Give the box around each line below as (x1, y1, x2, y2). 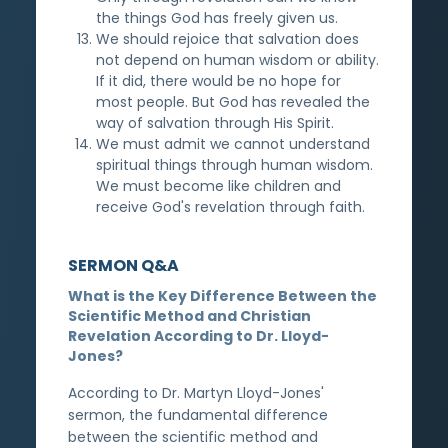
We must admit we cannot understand (96, 133, 370, 154)
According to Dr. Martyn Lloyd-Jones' (68, 382, 324, 403)
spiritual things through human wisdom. (96, 154, 373, 175)
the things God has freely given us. (96, 7, 338, 28)
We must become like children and (96, 175, 341, 196)
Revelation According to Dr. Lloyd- (68, 325, 329, 346)
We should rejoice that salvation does (96, 28, 359, 49)
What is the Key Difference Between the (68, 285, 377, 306)
